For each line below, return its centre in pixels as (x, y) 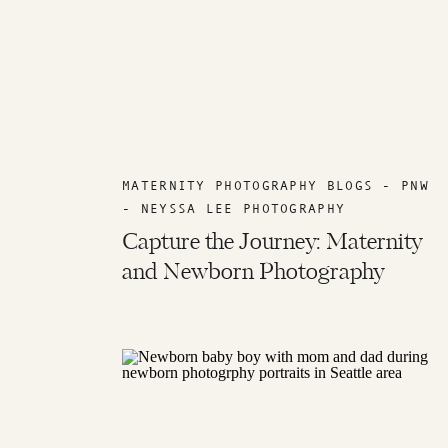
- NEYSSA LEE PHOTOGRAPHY (234, 208)
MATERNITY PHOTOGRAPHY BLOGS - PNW (275, 185)
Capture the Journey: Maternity (272, 243)
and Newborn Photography (253, 273)
